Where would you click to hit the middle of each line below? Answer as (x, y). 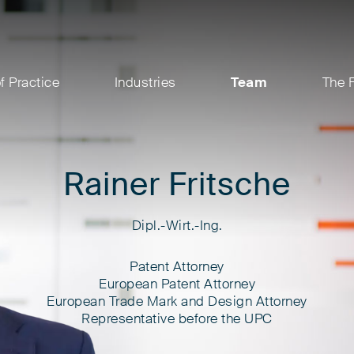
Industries (145, 83)
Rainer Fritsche (177, 185)
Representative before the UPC (177, 318)
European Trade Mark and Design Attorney (177, 301)
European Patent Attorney (177, 284)
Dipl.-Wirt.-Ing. (177, 225)
